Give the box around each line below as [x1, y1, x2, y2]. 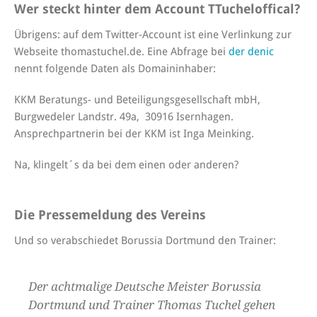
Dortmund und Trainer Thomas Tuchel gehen [28, 297, 275, 312]
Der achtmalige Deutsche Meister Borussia [28, 279, 261, 294]
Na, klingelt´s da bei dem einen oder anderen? [14, 158, 238, 171]
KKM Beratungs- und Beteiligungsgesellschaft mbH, [14, 93, 260, 106]
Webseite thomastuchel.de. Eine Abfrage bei [14, 45, 229, 58]
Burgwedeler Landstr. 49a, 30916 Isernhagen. [14, 110, 234, 123]
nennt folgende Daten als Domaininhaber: [14, 62, 216, 75]
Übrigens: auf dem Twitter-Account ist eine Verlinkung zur [14, 28, 292, 41]
